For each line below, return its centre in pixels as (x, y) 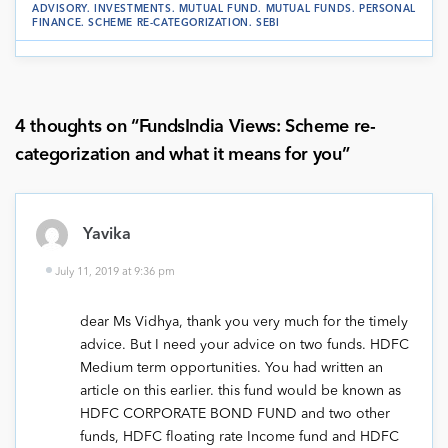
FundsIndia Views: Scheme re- (257, 126)
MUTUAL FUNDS (308, 8)
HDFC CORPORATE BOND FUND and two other (235, 414)
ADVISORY (59, 8)
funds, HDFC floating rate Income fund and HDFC (239, 437)
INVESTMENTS (133, 8)
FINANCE (57, 22)
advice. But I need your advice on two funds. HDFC (244, 345)
